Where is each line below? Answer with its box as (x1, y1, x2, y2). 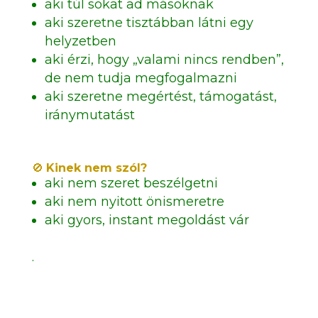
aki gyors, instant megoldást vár (44, 212, 249, 228)
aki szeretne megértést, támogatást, (44, 89, 277, 104)
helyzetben (44, 33, 116, 49)
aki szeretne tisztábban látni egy (44, 15, 253, 31)
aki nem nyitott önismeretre (44, 194, 224, 209)
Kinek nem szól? (45, 161, 147, 175)
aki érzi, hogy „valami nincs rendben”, (44, 52, 284, 67)
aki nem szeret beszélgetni (44, 175, 218, 191)
